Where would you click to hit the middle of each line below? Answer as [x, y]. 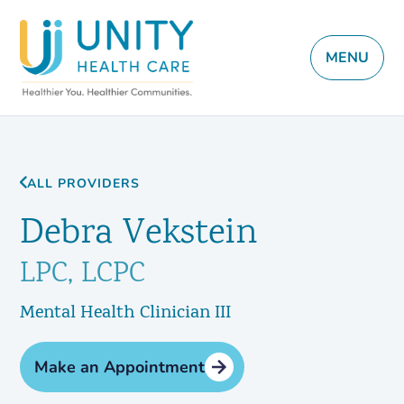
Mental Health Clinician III [126, 314]
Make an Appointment [120, 367]
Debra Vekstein [139, 234]
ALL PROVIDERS [84, 184]
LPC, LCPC [83, 275]
